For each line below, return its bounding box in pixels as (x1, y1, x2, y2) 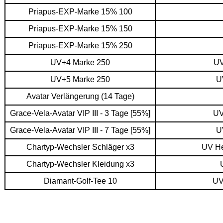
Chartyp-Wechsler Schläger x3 (26, 143, 134, 151)
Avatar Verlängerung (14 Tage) (26, 92, 134, 101)
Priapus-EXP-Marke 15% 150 (28, 24, 132, 33)
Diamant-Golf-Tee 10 (43, 177, 117, 185)
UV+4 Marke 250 (50, 58, 110, 67)
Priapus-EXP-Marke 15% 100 (28, 7, 132, 16)
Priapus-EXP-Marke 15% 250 (28, 41, 132, 50)
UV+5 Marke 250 (50, 75, 110, 84)
